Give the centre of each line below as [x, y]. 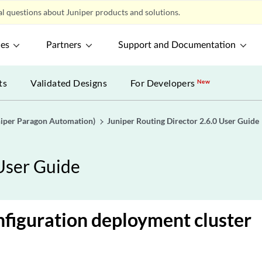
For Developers [164, 83]
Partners [64, 45]
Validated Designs [69, 83]
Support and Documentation [177, 45]
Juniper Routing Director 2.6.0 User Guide [183, 121]
